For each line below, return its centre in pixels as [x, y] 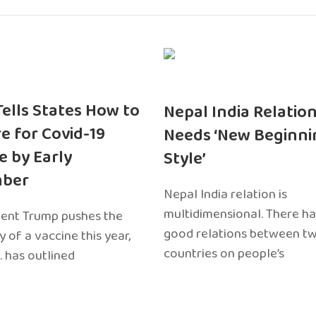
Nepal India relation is [225, 194]
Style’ [184, 159]
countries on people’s [224, 254]
